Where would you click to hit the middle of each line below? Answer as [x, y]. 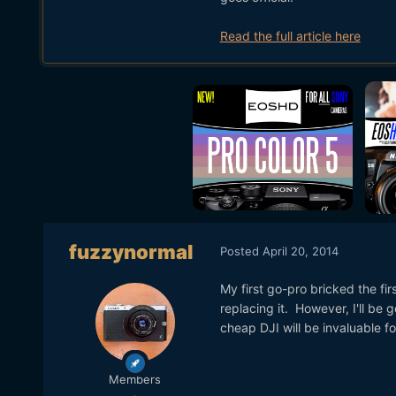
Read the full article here [290, 35]
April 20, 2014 [300, 251]
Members [135, 380]
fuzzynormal [132, 252]
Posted [241, 251]
